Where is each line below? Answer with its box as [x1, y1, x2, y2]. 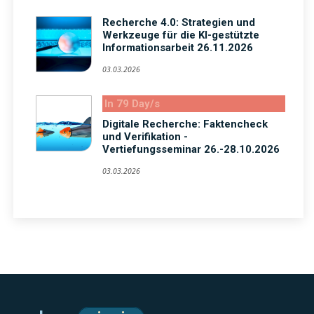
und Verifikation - [102, 130, 188, 144]
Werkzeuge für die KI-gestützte [102, 29, 259, 42]
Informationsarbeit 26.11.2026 [102, 41, 253, 55]
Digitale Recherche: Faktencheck [102, 118, 268, 131]
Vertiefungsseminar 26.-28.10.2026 [102, 143, 280, 156]
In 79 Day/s [104, 97, 160, 111]
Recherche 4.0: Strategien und [102, 16, 255, 29]
